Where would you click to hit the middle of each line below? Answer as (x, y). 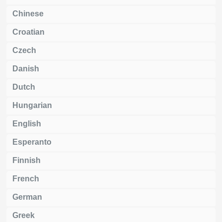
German (27, 197)
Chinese (28, 13)
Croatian (28, 32)
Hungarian (32, 105)
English (27, 123)
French (26, 178)
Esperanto (32, 142)
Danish (26, 68)
